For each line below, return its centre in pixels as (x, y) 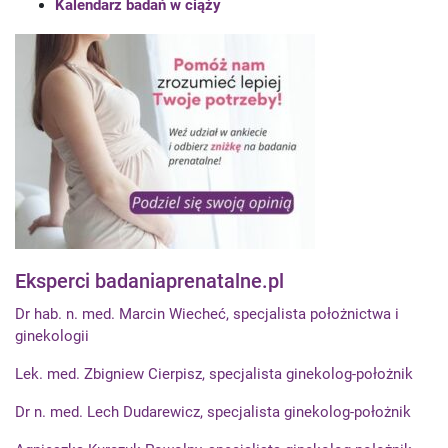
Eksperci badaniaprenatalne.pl (149, 281)
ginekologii (52, 336)
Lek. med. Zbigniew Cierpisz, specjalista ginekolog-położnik (214, 374)
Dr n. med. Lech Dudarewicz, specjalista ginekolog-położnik (213, 412)
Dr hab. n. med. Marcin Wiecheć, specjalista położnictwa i (207, 314)
